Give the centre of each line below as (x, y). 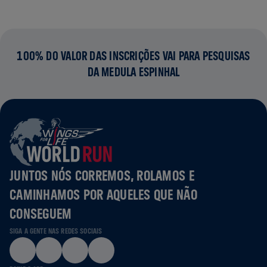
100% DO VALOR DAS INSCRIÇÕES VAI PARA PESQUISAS (133, 56)
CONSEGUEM (41, 213)
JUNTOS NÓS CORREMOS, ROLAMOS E (102, 175)
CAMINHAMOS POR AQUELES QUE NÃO (103, 194)
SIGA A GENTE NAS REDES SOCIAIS (56, 231)
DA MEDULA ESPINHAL (133, 72)
